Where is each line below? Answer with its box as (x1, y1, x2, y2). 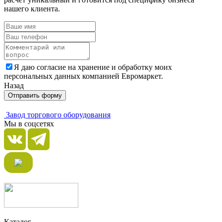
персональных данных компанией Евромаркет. (4, 72, 163, 81)
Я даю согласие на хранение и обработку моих (14, 63, 172, 72)
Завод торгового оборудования (6, 111, 111, 119)
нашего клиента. (4, 4, 60, 13)
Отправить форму (8, 92, 62, 100)
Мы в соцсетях (4, 119, 54, 128)
